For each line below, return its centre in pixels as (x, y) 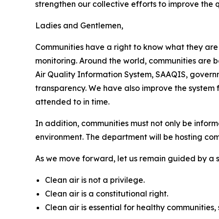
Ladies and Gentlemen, (79, 25)
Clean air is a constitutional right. (107, 194)
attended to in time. (72, 102)
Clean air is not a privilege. (95, 180)
